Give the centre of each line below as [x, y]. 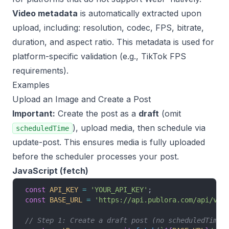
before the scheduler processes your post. [96, 156]
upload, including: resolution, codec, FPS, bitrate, [108, 28]
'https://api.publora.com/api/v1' [158, 200]
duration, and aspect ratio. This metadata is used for [113, 42]
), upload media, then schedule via [139, 128]
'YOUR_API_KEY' [117, 190]
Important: [34, 113]
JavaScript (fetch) [50, 171]
